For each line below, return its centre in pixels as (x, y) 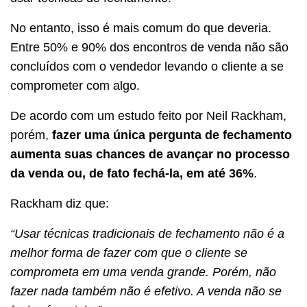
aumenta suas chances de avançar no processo (150, 154)
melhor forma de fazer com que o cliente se (129, 253)
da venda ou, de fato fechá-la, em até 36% (132, 173)
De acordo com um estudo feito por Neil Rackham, (148, 115)
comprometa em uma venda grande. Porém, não (143, 272)
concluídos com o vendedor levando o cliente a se (147, 66)
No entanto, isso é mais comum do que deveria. (141, 28)
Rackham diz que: (60, 203)
